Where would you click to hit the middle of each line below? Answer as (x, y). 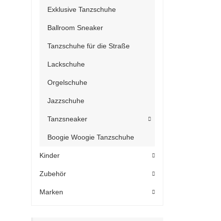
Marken (51, 192)
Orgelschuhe (67, 82)
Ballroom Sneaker (75, 28)
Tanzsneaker (67, 119)
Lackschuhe (66, 64)
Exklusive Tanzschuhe (82, 9)
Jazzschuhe (66, 101)
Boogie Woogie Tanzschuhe (91, 137)
